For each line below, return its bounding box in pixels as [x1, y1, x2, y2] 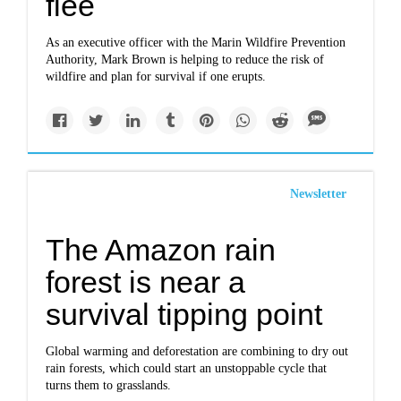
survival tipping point [46, 297, 323, 331]
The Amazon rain [46, 233, 277, 267]
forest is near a [46, 265, 246, 299]
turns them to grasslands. [46, 379, 172, 392]
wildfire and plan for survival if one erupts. [46, 70, 267, 83]
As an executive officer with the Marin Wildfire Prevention [46, 36, 346, 49]
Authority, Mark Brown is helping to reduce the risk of [46, 53, 325, 66]
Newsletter [289, 187, 346, 200]
